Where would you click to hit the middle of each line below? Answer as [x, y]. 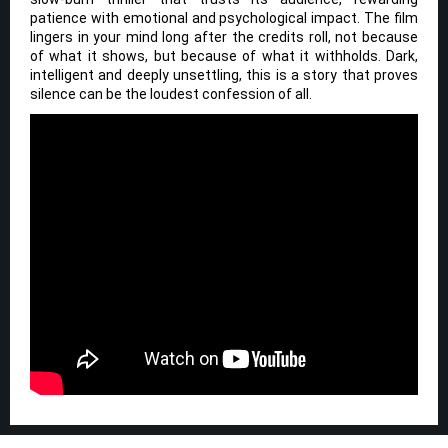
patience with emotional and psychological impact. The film [224, 17]
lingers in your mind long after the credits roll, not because [224, 36]
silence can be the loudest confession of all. [171, 93]
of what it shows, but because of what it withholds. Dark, [224, 55]
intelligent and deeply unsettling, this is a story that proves [224, 74]
